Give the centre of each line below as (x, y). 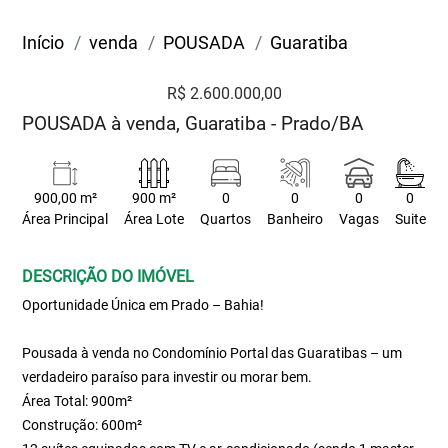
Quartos (226, 219)
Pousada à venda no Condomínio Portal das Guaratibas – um (212, 353)
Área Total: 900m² (77, 401)
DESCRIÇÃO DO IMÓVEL (108, 276)
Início (43, 42)
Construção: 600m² (82, 425)
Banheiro (294, 219)
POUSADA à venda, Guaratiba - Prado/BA (193, 123)
